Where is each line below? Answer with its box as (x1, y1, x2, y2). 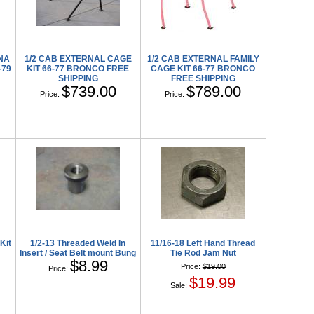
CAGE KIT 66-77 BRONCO (151, 63, 256, 74)
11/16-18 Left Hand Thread (151, 238, 256, 248)
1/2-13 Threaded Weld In (30, 238, 126, 248)
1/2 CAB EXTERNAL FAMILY (146, 53, 259, 64)
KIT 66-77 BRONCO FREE (27, 63, 130, 74)
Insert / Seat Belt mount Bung (20, 247, 137, 258)
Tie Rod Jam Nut (170, 247, 236, 258)
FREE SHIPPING (170, 73, 235, 83)
